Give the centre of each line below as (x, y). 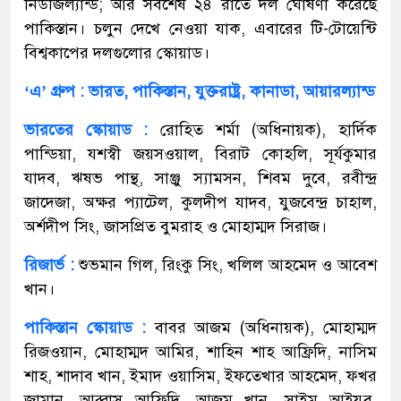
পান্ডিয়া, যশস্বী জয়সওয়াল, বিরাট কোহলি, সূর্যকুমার (200, 154)
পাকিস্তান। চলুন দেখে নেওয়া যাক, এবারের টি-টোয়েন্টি (200, 28)
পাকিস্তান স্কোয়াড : (85, 327)
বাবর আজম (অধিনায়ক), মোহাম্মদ (266, 327)
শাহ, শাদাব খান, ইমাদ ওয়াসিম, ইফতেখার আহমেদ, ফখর (200, 375)
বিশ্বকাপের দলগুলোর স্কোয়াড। (117, 52)
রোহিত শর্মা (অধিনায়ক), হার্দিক (263, 129)
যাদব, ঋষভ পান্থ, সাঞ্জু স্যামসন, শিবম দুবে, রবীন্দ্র (200, 178)
